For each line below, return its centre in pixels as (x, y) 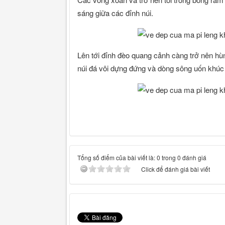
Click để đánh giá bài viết (176, 169)
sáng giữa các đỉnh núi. (115, 13)
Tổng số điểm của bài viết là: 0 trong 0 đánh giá (142, 158)
